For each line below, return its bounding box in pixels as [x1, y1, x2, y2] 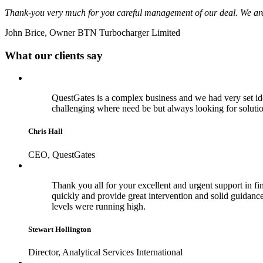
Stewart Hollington [28, 224, 91, 234]
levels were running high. [52, 201, 146, 211]
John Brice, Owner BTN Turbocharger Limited [5, 27, 180, 38]
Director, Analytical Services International [28, 247, 183, 257]
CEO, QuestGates [28, 149, 95, 160]
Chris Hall [28, 127, 63, 136]
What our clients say [5, 49, 103, 62]
